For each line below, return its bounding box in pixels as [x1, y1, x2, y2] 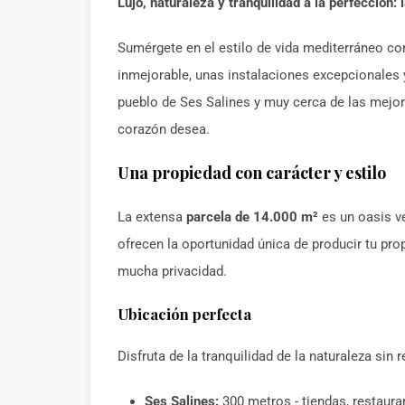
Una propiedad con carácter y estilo [118, 162, 386, 184]
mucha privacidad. [118, 263, 227, 279]
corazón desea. [118, 121, 210, 137]
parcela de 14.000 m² [186, 209, 318, 225]
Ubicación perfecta [118, 304, 251, 324]
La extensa [118, 209, 186, 225]
